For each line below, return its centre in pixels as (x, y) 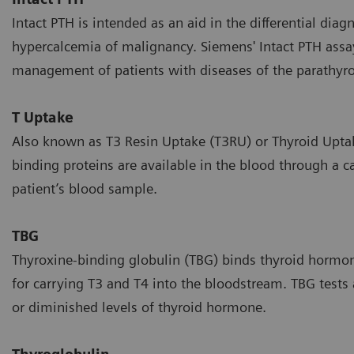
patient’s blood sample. (85, 189)
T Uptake (43, 118)
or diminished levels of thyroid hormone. (139, 307)
